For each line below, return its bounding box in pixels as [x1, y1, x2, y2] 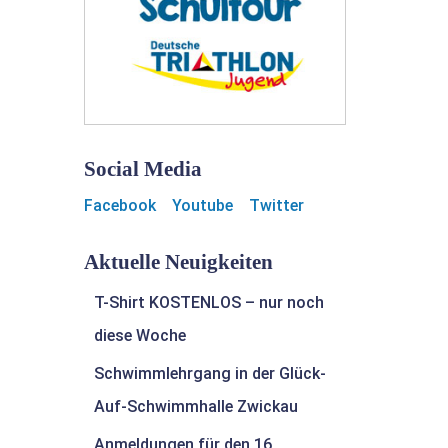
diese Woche [93, 326, 186, 345]
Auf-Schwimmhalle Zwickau [93, 397, 298, 416]
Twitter [244, 196, 304, 215]
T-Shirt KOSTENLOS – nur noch [93, 293, 324, 312]
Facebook [83, 196, 156, 215]
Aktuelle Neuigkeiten [83, 250, 273, 274]
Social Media [83, 157, 202, 181]
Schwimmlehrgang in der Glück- [93, 364, 326, 383]
